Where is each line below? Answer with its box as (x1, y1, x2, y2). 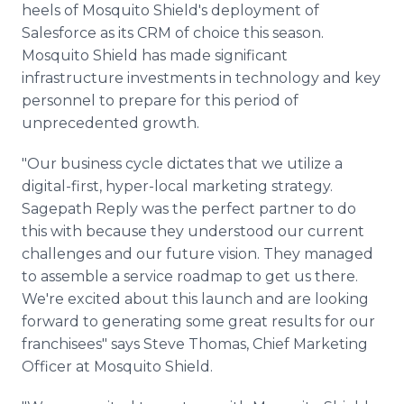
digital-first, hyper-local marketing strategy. (22, 178, 333, 195)
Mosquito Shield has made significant (22, 47, 288, 64)
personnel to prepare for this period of (22, 92, 298, 109)
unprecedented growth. (22, 115, 199, 132)
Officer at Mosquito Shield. (22, 358, 213, 375)
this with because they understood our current (22, 223, 364, 240)
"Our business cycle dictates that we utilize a (22, 155, 343, 172)
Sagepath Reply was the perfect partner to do (22, 200, 356, 217)
